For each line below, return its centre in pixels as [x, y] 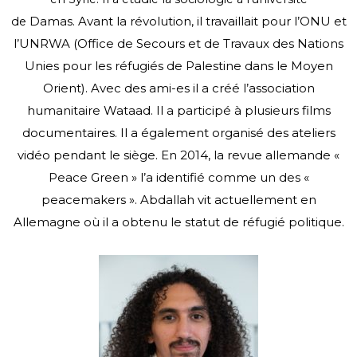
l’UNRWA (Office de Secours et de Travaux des [155, 43]
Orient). [67, 88]
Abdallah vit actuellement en [228, 199]
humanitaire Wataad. [91, 110]
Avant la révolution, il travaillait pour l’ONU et [212, 21]
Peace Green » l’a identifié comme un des [176, 177]
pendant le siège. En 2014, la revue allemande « [196, 155]
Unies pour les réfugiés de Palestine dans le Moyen [178, 65]
